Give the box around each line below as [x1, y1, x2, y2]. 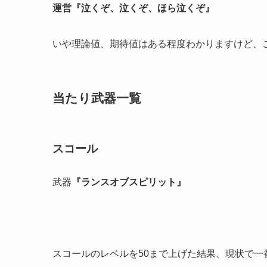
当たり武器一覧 [52, 91, 141, 105]
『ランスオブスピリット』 [72, 176, 186, 187]
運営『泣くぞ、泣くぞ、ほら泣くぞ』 [52, 2, 215, 13]
